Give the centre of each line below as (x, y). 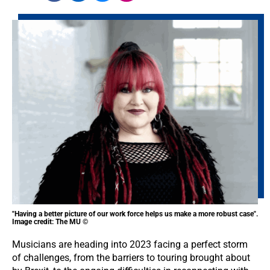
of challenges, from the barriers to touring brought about (131, 258)
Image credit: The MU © (50, 222)
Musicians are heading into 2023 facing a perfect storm (130, 244)
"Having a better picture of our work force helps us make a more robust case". (135, 214)
